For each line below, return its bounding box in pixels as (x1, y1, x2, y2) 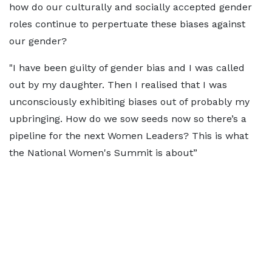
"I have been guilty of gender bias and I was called (9, 62, 245, 73)
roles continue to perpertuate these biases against (9, 18, 245, 30)
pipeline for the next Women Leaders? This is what (9, 130, 248, 141)
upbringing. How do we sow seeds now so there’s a (9, 113, 246, 124)
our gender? (9, 35, 67, 47)
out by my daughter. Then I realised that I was (9, 79, 227, 90)
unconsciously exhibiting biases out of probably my (9, 96, 250, 107)
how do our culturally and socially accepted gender (9, 1, 252, 13)
